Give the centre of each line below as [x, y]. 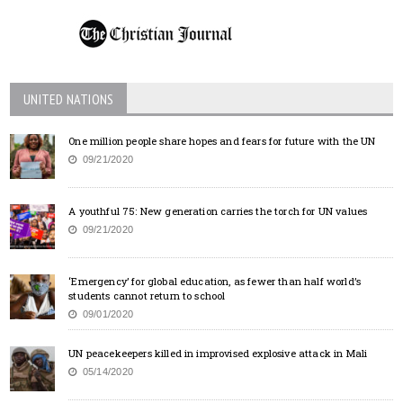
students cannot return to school [147, 295]
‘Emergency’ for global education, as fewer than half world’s [215, 281]
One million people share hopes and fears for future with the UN [222, 140]
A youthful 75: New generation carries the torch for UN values [218, 210]
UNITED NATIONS [69, 99]
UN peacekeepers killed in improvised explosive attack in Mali [218, 353]
